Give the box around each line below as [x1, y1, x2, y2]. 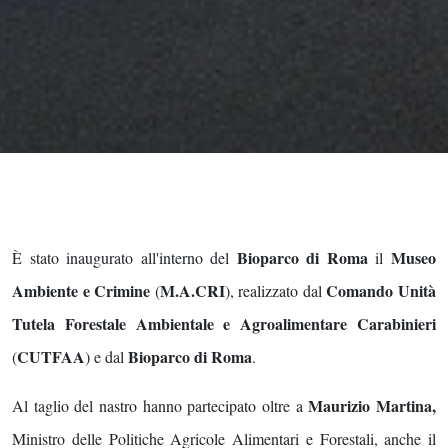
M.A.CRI [159, 279, 225, 303]
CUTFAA [17, 345, 85, 369]
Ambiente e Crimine [12, 279, 151, 303]
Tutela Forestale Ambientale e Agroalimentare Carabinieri [12, 312, 436, 336]
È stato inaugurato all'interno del [12, 247, 237, 269]
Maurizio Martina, [308, 394, 437, 418]
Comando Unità [326, 279, 437, 303]
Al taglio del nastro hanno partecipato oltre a [12, 395, 309, 417]
